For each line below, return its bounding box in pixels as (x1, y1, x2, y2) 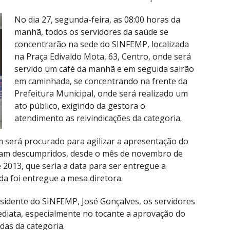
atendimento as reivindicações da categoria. (14, 112, 182, 124)
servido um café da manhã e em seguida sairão (14, 63, 194, 75)
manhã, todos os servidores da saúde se (14, 26, 170, 38)
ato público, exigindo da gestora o (14, 100, 145, 112)
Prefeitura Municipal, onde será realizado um (14, 88, 188, 100)
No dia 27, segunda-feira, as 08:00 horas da (14, 14, 180, 26)
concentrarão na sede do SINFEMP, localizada (14, 39, 189, 50)
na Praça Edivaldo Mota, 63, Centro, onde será (14, 51, 191, 63)
